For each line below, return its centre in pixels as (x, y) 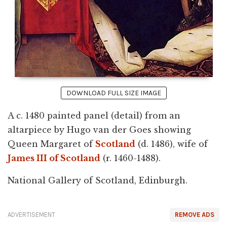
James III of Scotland (54, 158)
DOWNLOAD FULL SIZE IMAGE (113, 93)
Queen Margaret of (51, 144)
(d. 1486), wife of (172, 144)
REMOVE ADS (195, 215)
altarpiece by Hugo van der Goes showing (99, 130)
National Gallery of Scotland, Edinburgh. (98, 181)
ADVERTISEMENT (31, 215)
